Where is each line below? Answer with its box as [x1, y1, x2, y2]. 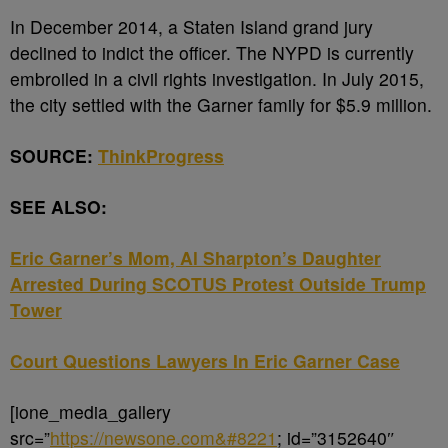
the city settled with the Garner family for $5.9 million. [10, 92, 432, 117]
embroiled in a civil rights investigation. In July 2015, [10, 66, 424, 91]
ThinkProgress [98, 143, 224, 168]
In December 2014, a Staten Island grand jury [10, 14, 373, 39]
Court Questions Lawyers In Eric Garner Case [10, 348, 400, 373]
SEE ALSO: [10, 194, 107, 219]
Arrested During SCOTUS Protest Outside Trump [10, 271, 426, 296]
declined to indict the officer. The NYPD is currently [10, 40, 414, 65]
